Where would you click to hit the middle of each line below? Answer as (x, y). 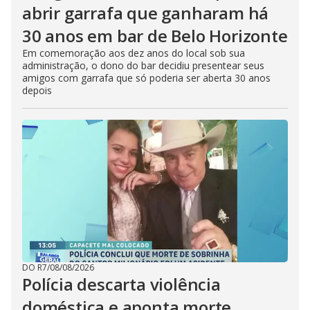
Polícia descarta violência (121, 284)
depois (37, 90)
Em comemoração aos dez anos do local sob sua (134, 53)
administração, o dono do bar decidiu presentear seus (143, 65)
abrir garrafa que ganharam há (146, 13)
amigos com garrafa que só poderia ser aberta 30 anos (146, 78)
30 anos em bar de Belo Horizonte (155, 36)
